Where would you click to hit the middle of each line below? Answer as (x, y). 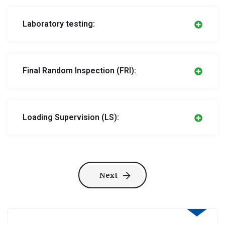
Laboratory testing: (59, 24)
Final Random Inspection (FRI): (79, 71)
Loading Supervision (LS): (71, 118)
